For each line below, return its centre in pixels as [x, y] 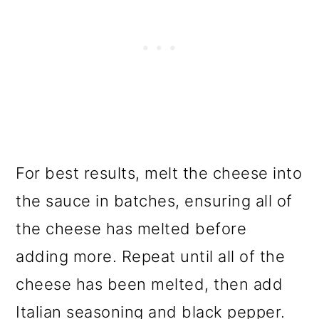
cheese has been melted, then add [150, 284]
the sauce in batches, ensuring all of [154, 201]
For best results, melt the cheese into [159, 173]
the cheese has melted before [131, 229]
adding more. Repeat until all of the [151, 257]
